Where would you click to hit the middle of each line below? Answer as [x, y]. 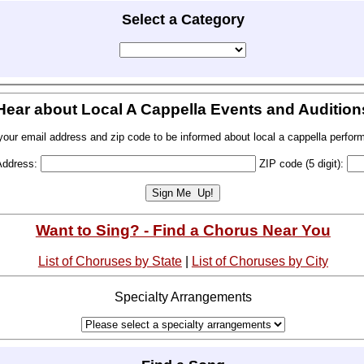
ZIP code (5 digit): [302, 164]
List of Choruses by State [110, 262]
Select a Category [183, 19]
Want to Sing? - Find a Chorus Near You [183, 231]
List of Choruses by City [260, 262]
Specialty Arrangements [183, 297]
